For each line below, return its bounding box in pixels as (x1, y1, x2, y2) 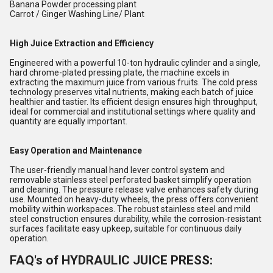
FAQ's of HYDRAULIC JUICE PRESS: (10, 253, 213, 268)
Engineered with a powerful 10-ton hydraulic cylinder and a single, (10, 58, 260, 68)
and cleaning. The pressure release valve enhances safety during (10, 185, 258, 194)
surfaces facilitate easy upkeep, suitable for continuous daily (10, 224, 242, 233)
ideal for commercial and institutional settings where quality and (10, 107, 255, 116)
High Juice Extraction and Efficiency (10, 38, 154, 48)
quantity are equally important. (10, 116, 127, 126)
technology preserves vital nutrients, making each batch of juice (10, 87, 253, 97)
